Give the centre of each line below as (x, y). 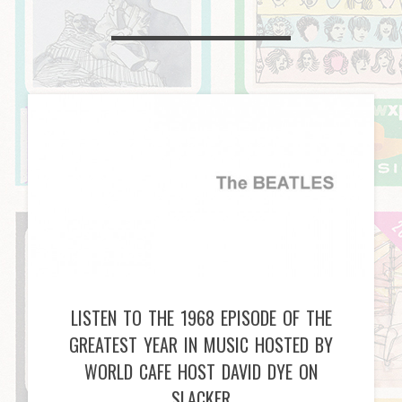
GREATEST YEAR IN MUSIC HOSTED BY (201, 345)
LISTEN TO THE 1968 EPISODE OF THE (201, 318)
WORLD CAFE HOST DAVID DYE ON (201, 372)
